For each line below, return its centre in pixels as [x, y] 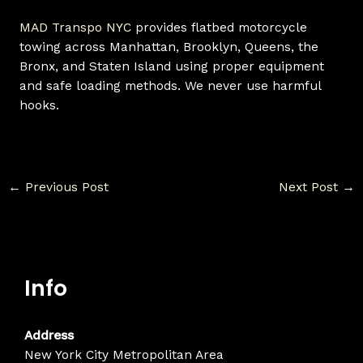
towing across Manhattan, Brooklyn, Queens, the [169, 47]
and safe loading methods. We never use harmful [170, 85]
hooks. [39, 105]
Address [49, 335]
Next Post [310, 187]
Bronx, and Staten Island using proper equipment [171, 66]
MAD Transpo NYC [75, 27]
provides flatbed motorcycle [219, 27]
